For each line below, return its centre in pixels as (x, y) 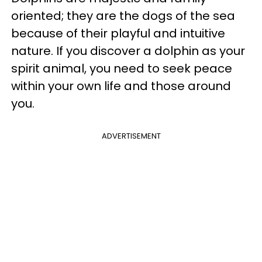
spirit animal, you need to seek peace (122, 68)
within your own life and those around (121, 86)
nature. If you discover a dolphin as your (128, 51)
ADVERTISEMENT (131, 136)
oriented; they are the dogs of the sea (123, 15)
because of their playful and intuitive (118, 33)
